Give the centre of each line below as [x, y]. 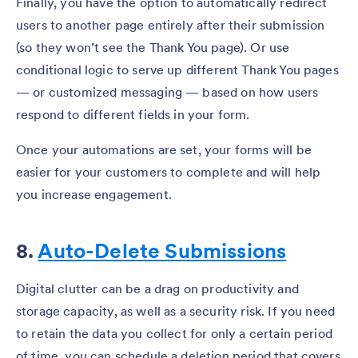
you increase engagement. [94, 194]
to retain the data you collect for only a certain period [174, 333]
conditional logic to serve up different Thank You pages [177, 69]
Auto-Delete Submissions [162, 250]
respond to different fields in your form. [133, 114]
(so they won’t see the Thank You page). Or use [153, 47]
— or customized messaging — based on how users [167, 91]
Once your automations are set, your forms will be [164, 149]
